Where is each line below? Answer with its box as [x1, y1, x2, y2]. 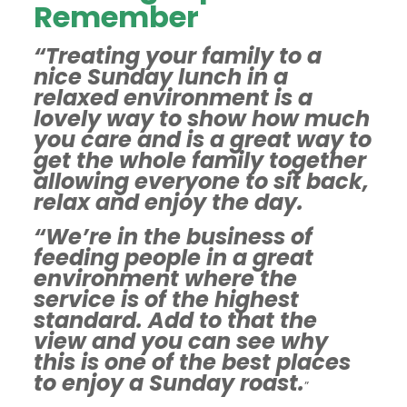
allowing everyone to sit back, [33, 166, 369, 196]
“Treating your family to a [33, 41, 322, 71]
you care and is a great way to [33, 124, 372, 154]
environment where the [33, 263, 297, 293]
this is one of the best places [33, 347, 351, 377]
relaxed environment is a [33, 83, 313, 113]
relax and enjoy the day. [33, 187, 303, 217]
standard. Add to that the [33, 305, 317, 335]
